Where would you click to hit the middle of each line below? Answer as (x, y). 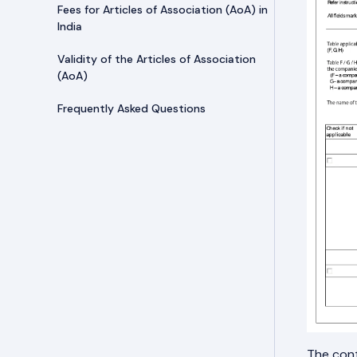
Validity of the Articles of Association (157, 59)
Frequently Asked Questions (131, 108)
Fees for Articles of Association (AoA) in (163, 10)
